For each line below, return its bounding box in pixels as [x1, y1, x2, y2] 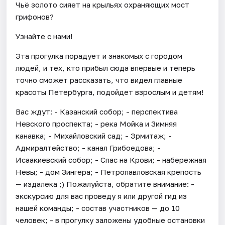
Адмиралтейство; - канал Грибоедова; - [16, 143, 161, 152]
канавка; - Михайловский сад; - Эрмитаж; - [16, 131, 172, 140]
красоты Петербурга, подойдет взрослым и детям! [16, 87, 204, 96]
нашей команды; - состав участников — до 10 [16, 203, 180, 212]
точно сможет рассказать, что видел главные [16, 75, 183, 84]
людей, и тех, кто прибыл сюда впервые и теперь [16, 63, 196, 72]
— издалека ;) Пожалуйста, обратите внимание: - [16, 179, 195, 188]
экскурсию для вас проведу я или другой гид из [16, 191, 187, 200]
